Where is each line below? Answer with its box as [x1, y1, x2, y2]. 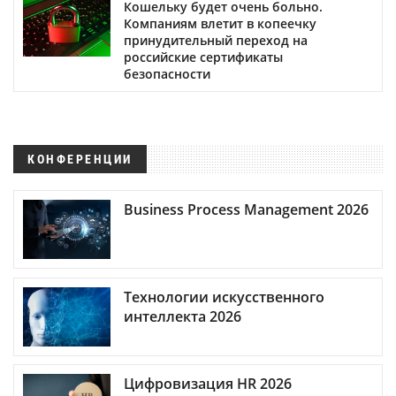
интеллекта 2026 [124, 306, 241, 326]
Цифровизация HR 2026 [124, 374, 292, 394]
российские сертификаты [124, 48, 283, 65]
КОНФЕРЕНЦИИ [27, 151, 133, 166]
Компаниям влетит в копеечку [124, 14, 316, 32]
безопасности [124, 65, 210, 82]
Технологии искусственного [124, 286, 324, 307]
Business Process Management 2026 [124, 199, 369, 219]
